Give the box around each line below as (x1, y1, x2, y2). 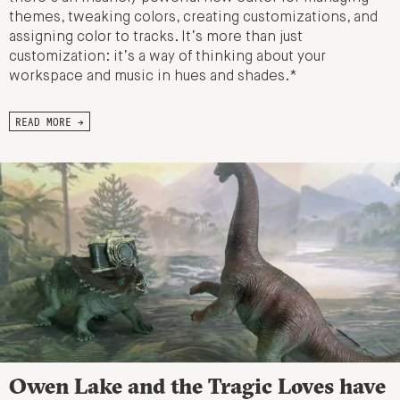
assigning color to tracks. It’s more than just (9, 29, 303, 45)
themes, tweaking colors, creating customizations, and (9, 10, 378, 25)
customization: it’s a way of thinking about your (9, 49, 326, 64)
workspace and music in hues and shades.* (9, 69, 296, 84)
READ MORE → (15, 113, 84, 129)
